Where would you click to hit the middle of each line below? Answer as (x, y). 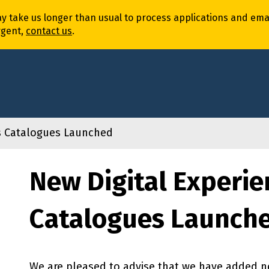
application (198, 18)
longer (59, 18)
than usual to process (124, 18)
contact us (49, 31)
